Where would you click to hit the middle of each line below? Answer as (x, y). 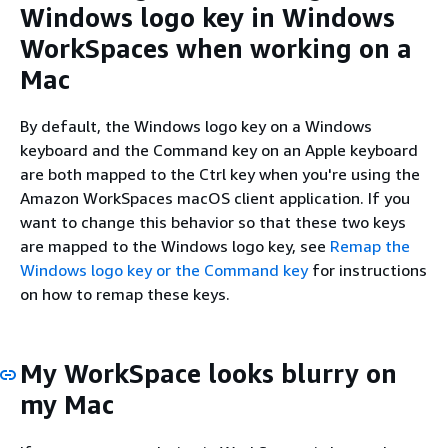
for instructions (367, 270)
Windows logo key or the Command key (164, 270)
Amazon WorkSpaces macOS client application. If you (215, 198)
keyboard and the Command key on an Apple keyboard (219, 150)
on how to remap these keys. (125, 294)
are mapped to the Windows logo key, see (175, 246)
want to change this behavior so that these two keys (213, 222)
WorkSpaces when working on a (216, 48)
